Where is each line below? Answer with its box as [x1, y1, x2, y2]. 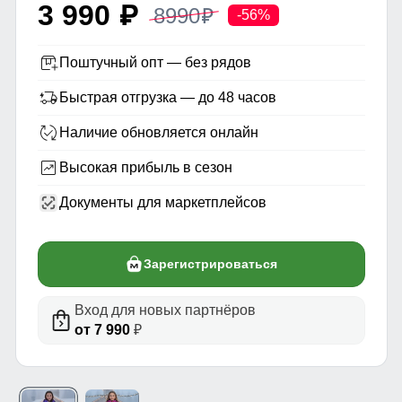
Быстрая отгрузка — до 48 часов [58, 89, 276, 105]
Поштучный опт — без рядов [58, 54, 251, 70]
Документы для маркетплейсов [58, 194, 267, 210]
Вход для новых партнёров [74, 301, 256, 318]
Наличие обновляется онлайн [58, 124, 258, 140]
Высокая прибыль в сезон [58, 159, 232, 175]
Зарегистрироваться [143, 256, 277, 271]
